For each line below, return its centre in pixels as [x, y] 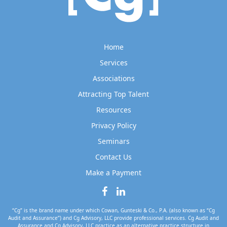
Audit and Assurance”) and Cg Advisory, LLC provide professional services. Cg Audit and [113, 218]
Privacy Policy [113, 125]
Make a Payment [113, 173]
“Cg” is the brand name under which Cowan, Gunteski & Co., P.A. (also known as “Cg [113, 210]
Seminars [113, 141]
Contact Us [113, 157]
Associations [113, 78]
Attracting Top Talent [113, 94]
